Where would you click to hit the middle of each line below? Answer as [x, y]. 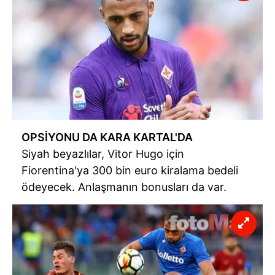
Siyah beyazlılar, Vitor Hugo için [103, 153]
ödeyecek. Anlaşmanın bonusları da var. [124, 187]
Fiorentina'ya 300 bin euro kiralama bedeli [130, 170]
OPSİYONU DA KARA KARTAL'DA [107, 137]
